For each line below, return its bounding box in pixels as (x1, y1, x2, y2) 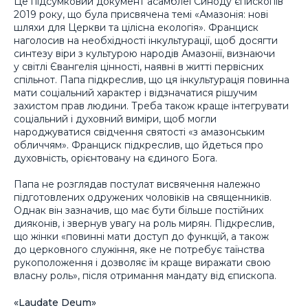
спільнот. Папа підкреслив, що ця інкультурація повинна (14, 73, 289, 86)
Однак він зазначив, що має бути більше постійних (14, 204, 263, 217)
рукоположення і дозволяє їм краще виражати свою (14, 256, 271, 269)
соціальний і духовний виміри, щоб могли (14, 112, 217, 125)
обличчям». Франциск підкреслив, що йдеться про (14, 138, 263, 151)
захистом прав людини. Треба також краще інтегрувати (14, 99, 289, 112)
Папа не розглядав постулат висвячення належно (14, 178, 261, 191)
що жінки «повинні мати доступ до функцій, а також (14, 230, 269, 243)
